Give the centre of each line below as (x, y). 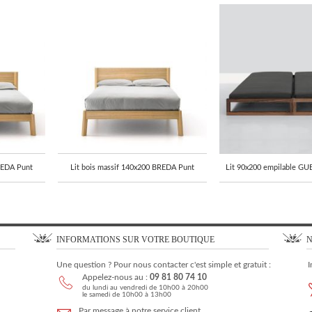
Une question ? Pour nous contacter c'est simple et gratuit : (164, 264)
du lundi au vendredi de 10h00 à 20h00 (146, 287)
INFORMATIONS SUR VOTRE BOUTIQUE (136, 239)
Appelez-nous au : (116, 277)
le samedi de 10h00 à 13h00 (127, 294)
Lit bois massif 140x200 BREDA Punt (132, 167)
